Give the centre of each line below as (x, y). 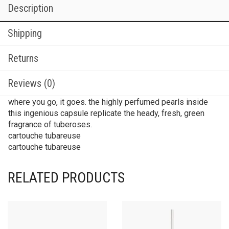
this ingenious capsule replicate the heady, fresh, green (106, 113)
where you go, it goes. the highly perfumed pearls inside (108, 102)
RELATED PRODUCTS (66, 177)
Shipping (25, 33)
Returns (23, 58)
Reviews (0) (31, 83)
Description (30, 8)
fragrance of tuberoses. (50, 124)
